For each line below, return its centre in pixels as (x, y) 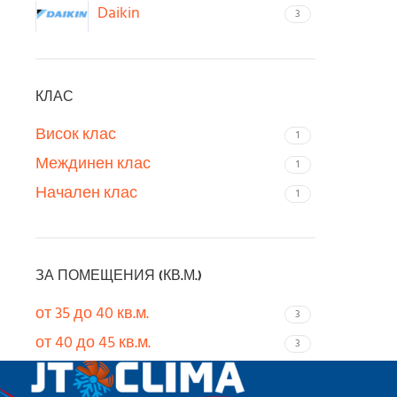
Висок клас (76, 135)
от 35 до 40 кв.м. (92, 314)
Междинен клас (93, 164)
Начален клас (86, 194)
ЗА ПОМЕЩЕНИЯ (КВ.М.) (119, 274)
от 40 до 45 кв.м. (93, 343)
